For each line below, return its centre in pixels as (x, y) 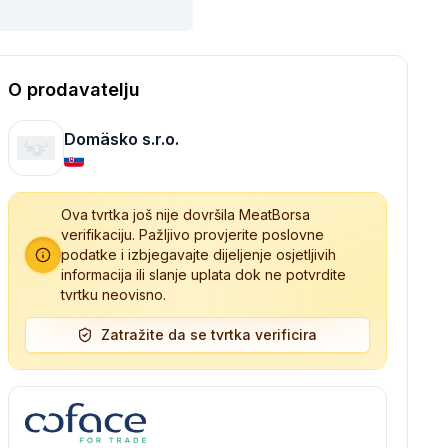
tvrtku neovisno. (113, 294)
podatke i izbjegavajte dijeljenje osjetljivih (198, 254)
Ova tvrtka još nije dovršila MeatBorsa (185, 214)
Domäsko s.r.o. (121, 139)
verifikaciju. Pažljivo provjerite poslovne (192, 234)
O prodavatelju (73, 89)
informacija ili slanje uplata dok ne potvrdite (203, 274)
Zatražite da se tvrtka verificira (209, 334)
